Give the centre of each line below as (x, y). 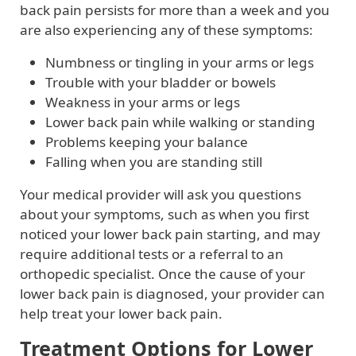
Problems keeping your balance (147, 141)
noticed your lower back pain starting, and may (170, 234)
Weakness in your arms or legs (143, 102)
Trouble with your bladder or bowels (161, 82)
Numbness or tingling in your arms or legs (180, 62)
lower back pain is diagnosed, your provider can (172, 293)
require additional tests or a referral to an (152, 253)
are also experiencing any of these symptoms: (166, 29)
